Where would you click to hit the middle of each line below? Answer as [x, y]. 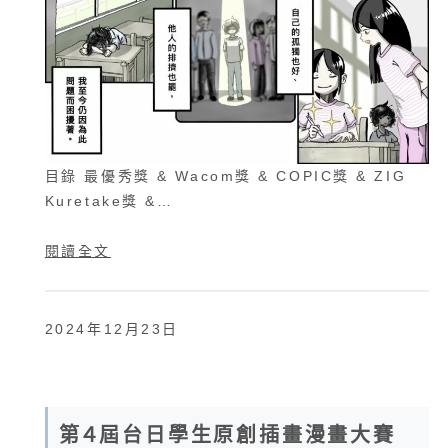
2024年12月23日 [111, 328]
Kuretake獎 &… [109, 201]
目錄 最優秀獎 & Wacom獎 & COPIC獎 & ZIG [225, 176]
